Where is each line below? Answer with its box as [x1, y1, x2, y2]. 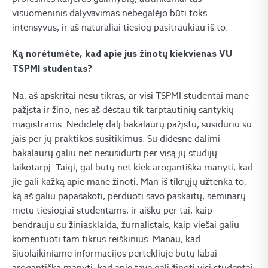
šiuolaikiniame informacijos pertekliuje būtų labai [12, 248, 217, 259]
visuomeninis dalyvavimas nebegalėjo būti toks [12, 7, 207, 19]
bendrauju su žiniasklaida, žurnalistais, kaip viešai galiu [12, 219, 239, 230]
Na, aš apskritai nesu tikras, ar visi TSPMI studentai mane [12, 90, 249, 101]
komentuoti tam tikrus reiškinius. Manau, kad [12, 233, 200, 245]
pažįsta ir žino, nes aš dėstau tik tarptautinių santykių [12, 104, 234, 115]
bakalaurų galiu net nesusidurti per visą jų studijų [12, 147, 217, 159]
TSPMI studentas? [12, 64, 92, 75]
